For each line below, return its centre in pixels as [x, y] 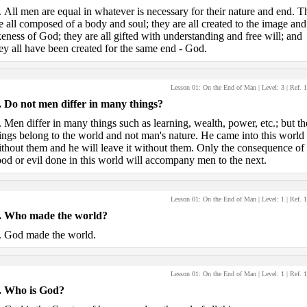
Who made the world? [56, 216]
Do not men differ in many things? [83, 104]
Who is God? [34, 290]
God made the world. [50, 235]
